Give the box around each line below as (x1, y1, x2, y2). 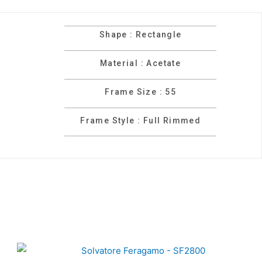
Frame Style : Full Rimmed (80, 115, 201, 125)
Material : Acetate (100, 58, 181, 68)
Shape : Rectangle (99, 30, 182, 40)
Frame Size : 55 (105, 87, 177, 96)
